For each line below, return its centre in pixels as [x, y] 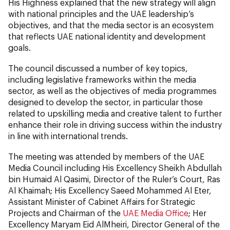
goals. [20, 47]
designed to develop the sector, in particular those [106, 102]
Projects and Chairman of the [65, 213]
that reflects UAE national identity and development [107, 36]
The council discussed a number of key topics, [98, 68]
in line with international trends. [68, 136]
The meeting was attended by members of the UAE [106, 156]
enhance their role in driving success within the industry [115, 124]
